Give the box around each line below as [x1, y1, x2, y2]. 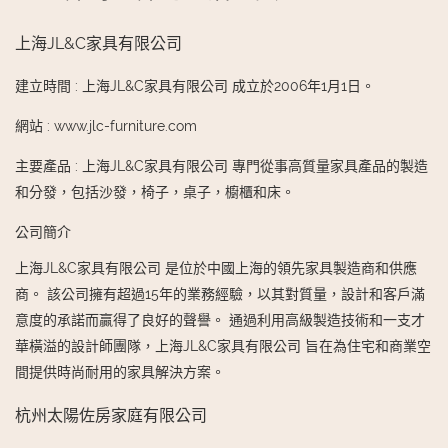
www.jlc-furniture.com [54, 118, 197, 135]
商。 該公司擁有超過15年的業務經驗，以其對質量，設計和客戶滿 [15, 286, 425, 303]
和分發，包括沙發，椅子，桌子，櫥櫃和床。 [15, 184, 295, 201]
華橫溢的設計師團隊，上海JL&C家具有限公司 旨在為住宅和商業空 [15, 338, 431, 355]
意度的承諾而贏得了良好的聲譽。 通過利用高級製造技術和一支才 [15, 312, 425, 329]
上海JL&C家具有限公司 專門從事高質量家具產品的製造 [82, 158, 428, 175]
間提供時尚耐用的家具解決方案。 [15, 364, 225, 381]
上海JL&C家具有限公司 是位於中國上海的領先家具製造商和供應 [15, 260, 417, 277]
